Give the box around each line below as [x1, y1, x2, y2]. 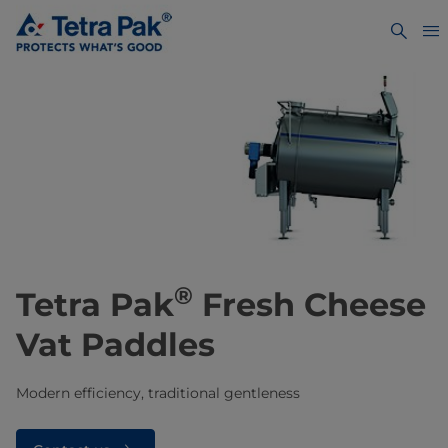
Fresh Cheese [193, 285, 426, 325]
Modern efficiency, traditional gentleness [16, 384, 300, 403]
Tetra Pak [16, 285, 174, 325]
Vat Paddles [16, 325, 215, 365]
